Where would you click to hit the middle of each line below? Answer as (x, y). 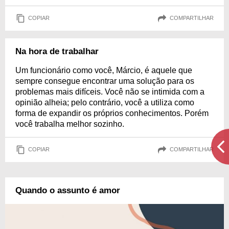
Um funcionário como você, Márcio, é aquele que (104, 70)
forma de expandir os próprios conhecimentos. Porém (112, 113)
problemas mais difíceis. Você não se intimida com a (110, 91)
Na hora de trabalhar (57, 51)
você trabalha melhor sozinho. (70, 124)
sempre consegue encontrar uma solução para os (105, 81)
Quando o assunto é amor (68, 190)
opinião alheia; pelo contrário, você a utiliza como (105, 102)
